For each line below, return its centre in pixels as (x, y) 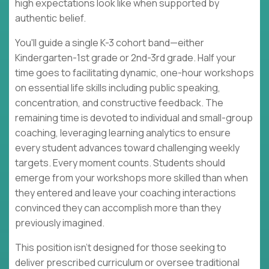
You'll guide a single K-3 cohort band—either (110, 43)
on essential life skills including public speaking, (118, 88)
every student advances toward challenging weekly (127, 148)
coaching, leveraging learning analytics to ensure (123, 133)
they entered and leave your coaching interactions (125, 193)
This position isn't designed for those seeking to (121, 248)
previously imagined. (60, 223)
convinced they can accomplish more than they (118, 208)
